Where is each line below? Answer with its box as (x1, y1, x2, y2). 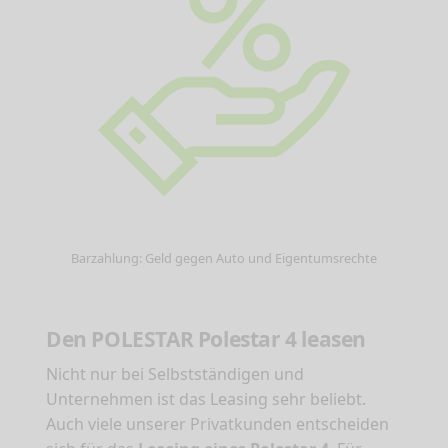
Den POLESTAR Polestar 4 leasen (46, 325, 366, 354)
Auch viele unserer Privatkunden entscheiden (46, 413, 389, 436)
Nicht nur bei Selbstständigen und (46, 363, 304, 386)
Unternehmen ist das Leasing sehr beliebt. (46, 388, 366, 411)
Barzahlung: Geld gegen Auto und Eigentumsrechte (71, 249, 377, 268)
